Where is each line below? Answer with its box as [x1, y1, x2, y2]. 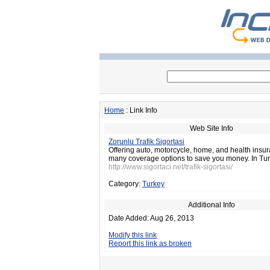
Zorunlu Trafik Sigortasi [108, 137, 184, 146]
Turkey [142, 180, 165, 188]
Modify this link [108, 231, 157, 239]
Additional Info [187, 201, 235, 209]
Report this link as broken [108, 239, 192, 248]
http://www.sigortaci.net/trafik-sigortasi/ [108, 163, 233, 171]
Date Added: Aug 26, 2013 [108, 214, 194, 222]
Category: [108, 180, 142, 188]
